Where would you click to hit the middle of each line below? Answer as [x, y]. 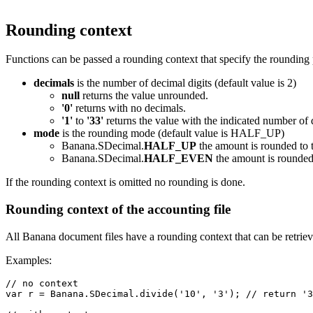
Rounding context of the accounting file [118, 210]
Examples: [29, 260]
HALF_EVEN [179, 159]
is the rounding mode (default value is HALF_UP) [172, 133]
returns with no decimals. [129, 108]
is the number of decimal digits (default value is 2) [185, 83]
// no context [42, 283]
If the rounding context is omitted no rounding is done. [125, 182]
